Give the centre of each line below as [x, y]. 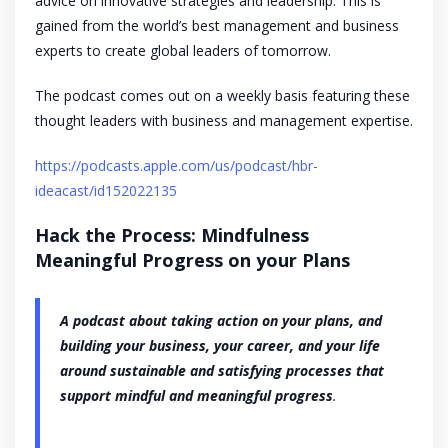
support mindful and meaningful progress [196, 396]
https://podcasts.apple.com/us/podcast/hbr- [176, 166]
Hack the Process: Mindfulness [172, 235]
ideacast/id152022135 [106, 191]
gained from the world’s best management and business [217, 26]
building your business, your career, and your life [220, 346]
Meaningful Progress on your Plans [192, 260]
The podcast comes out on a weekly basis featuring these [222, 96]
